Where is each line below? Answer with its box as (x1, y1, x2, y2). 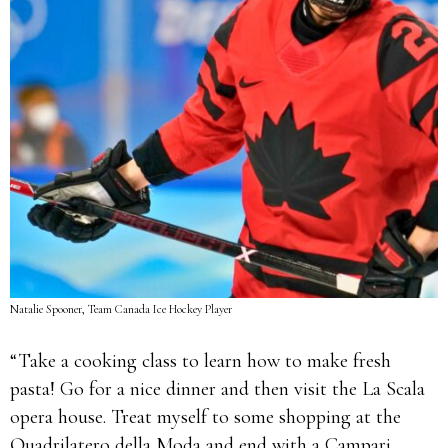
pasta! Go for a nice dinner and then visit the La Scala (10, 377, 425, 401)
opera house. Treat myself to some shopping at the (10, 405, 401, 429)
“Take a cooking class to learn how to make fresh (10, 349, 391, 373)
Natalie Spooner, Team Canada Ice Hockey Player (10, 302, 232, 316)
